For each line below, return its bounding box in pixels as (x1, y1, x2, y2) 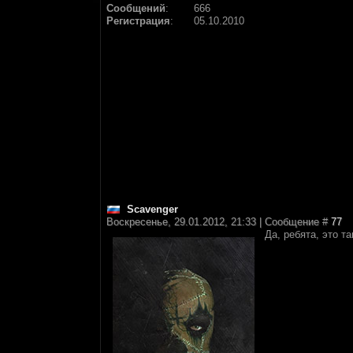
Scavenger (127, 203, 178, 215)
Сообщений (106, 2, 165, 14)
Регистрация (106, 15, 170, 27)
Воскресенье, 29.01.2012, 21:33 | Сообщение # (106, 216, 331, 228)
